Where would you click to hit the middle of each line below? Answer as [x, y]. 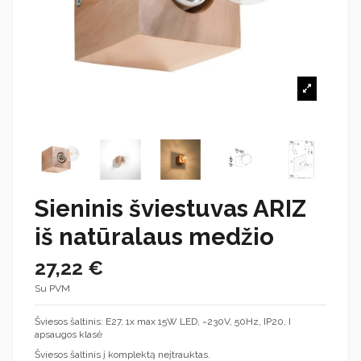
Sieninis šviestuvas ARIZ [170, 209]
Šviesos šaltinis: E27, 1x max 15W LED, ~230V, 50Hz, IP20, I [163, 321]
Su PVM [52, 288]
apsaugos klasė [68, 334]
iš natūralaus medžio [154, 237]
